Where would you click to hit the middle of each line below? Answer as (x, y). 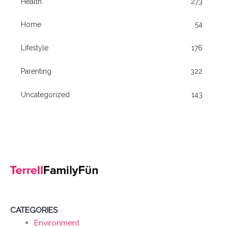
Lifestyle (35, 48)
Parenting (36, 72)
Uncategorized (45, 95)
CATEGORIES (34, 210)
